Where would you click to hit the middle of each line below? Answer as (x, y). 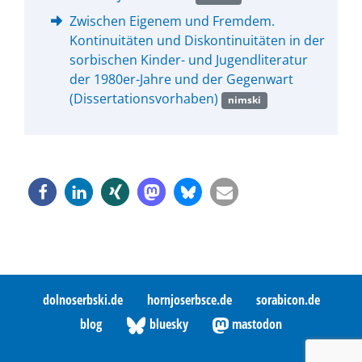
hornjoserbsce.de (189, 300)
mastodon (255, 324)
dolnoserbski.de (82, 300)
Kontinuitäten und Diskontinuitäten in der (197, 41)
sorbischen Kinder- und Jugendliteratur (189, 60)
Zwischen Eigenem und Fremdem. (172, 21)
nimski (244, 100)
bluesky (167, 324)
